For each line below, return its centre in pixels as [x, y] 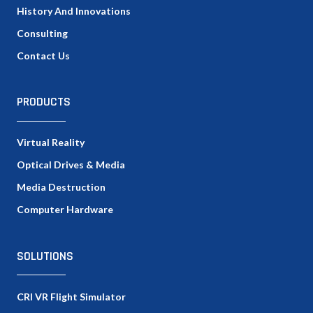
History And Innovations [74, 11]
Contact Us [43, 56]
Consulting [42, 34]
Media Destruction [61, 187]
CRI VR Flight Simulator [71, 296]
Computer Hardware [65, 210]
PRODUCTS [44, 102]
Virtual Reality [51, 143]
